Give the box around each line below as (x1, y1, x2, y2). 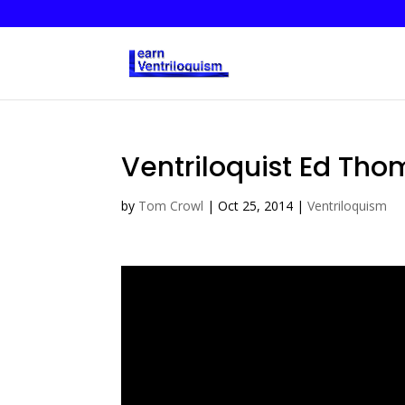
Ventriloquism (307, 197, 388, 214)
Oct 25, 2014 (218, 197, 294, 214)
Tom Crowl (138, 197, 204, 214)
